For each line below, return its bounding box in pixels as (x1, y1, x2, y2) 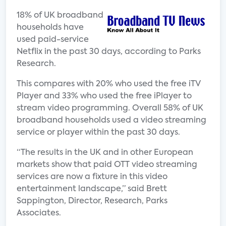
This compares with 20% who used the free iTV (17, 80, 201, 88)
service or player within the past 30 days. (17, 129, 180, 137)
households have (17, 24, 84, 32)
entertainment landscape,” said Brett (17, 185, 167, 193)
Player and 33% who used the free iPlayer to (17, 92, 192, 100)
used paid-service (17, 36, 89, 44)
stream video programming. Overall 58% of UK (17, 104, 203, 112)
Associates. (17, 209, 61, 217)
